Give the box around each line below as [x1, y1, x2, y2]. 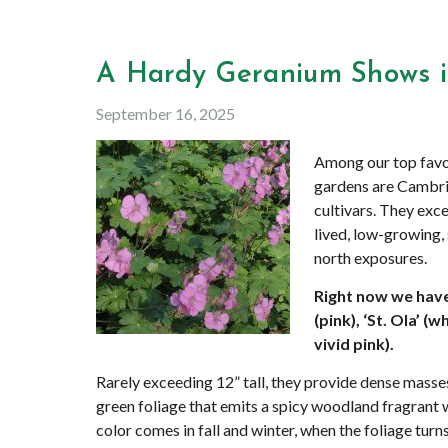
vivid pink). [314, 334, 394, 353]
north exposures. [314, 248, 427, 267]
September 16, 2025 [96, 104, 235, 123]
